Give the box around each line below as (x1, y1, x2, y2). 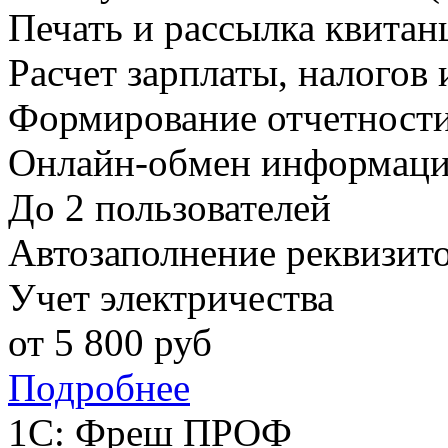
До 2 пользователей (8, 186, 331, 230)
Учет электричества (8, 276, 334, 320)
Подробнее (8, 366, 190, 410)
